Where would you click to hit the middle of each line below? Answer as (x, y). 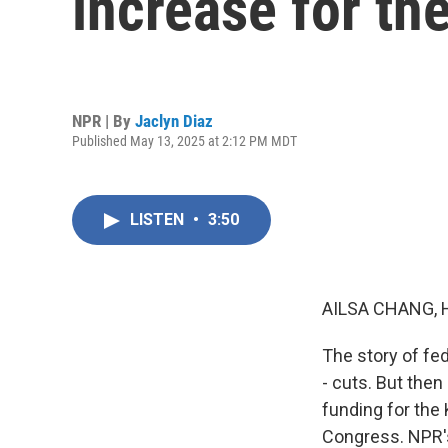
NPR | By (103, 120)
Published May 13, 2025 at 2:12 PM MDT (184, 140)
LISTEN (159, 219)
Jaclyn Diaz (174, 120)
